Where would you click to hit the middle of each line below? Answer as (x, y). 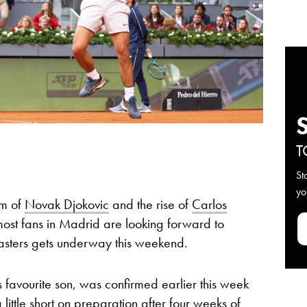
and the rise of (150, 204)
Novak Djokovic (67, 204)
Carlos (209, 204)
